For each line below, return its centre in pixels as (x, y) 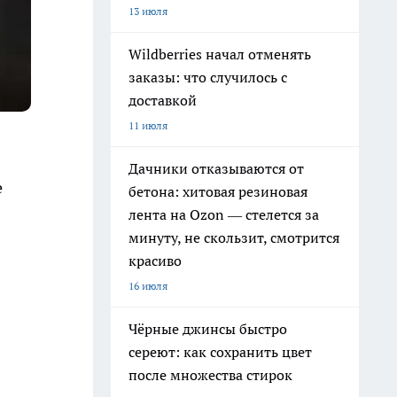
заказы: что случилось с (208, 77)
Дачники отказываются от (216, 168)
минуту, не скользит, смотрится (234, 237)
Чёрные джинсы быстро (208, 329)
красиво (155, 261)
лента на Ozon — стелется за (224, 214)
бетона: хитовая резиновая (218, 191)
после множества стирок (210, 375)
